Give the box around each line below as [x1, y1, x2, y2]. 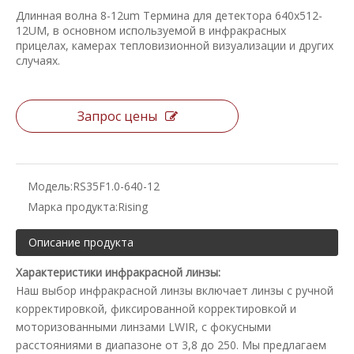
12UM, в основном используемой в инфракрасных [16, 23, 286, 38]
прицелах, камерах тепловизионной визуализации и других [16, 38, 333, 53]
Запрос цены [77, 107, 157, 125]
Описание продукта [28, 235, 134, 250]
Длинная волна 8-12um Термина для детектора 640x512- [16, 8, 322, 23]
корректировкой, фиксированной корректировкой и [16, 301, 296, 316]
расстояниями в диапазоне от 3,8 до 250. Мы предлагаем [16, 337, 326, 352]
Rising [118, 199, 148, 214]
